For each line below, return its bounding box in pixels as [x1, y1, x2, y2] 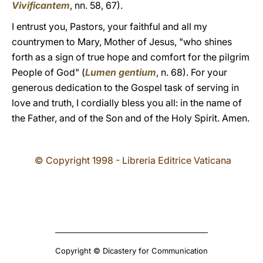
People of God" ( [12, 66, 85, 78]
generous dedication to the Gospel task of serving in [12, 82, 239, 93]
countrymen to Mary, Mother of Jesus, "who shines [12, 36, 232, 48]
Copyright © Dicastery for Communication [55, 246, 208, 255]
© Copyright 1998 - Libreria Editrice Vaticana [34, 154, 231, 166]
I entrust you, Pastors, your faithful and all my [12, 21, 207, 32]
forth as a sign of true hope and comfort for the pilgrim [12, 51, 249, 63]
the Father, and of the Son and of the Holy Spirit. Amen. [12, 112, 249, 124]
